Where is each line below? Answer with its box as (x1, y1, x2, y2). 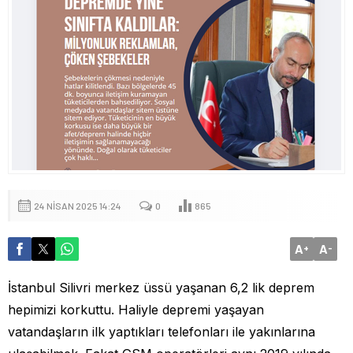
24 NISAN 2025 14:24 (34, 199, 121, 211)
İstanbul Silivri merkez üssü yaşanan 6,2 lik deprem (8, 279, 314, 295)
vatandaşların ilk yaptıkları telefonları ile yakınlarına (8, 323, 315, 340)
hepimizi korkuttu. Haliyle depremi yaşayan (8, 301, 264, 318)
